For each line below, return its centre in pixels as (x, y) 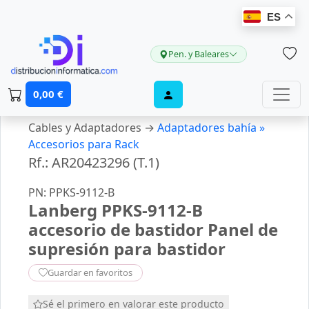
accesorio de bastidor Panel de (153, 229)
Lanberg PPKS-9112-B (116, 210)
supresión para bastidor (127, 249)
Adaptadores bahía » (212, 128)
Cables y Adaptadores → (93, 128)
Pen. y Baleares (198, 54)
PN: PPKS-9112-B (71, 192)
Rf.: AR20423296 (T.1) (94, 162)
